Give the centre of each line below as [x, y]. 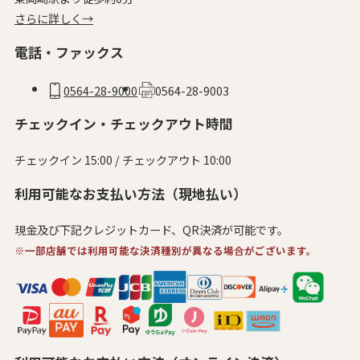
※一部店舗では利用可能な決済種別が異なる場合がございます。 [165, 251]
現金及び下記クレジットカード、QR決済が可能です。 [151, 230]
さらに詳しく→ [53, 18]
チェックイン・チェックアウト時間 [123, 123]
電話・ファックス [69, 53]
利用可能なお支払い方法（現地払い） [130, 194]
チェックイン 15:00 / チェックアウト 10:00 [123, 159]
